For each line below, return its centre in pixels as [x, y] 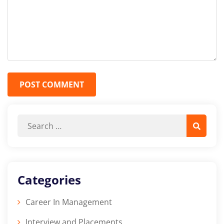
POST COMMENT [52, 85]
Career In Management [69, 202]
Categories [49, 180]
